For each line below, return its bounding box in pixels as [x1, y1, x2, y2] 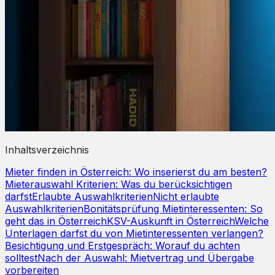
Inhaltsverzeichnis [5, 143, 89, 156]
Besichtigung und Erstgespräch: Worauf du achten [5, 239, 240, 252]
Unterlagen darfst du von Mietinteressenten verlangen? [5, 227, 263, 239]
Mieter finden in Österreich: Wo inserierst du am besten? [5, 165, 267, 178]
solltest [5, 251, 37, 264]
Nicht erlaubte [153, 190, 219, 203]
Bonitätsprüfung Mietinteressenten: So [83, 202, 263, 215]
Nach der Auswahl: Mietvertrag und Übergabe [37, 251, 254, 264]
